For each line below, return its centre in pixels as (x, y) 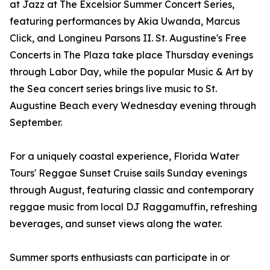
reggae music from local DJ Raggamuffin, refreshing (133, 207)
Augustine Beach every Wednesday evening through (133, 106)
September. (36, 123)
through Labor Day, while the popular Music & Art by (131, 72)
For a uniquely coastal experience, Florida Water (124, 156)
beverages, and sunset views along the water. (116, 224)
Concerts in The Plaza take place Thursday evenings (131, 55)
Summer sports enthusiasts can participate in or (120, 258)
